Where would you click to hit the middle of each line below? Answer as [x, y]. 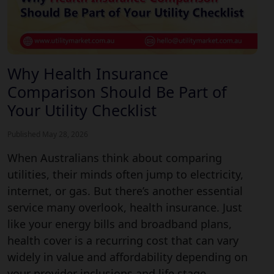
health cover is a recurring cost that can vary [123, 240]
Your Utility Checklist [82, 110]
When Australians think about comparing [115, 157]
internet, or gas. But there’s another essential [125, 191]
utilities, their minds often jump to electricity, [125, 174]
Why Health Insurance [88, 73]
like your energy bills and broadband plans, [120, 224]
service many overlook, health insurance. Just [125, 207]
